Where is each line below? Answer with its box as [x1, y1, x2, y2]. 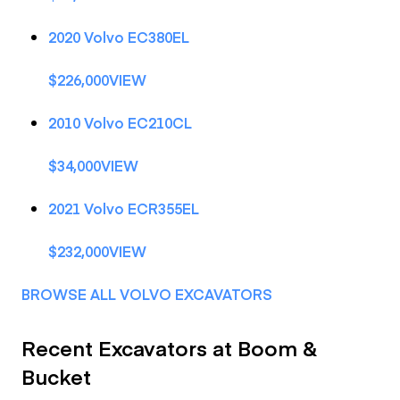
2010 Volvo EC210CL [48, 112, 192, 132]
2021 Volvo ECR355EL [48, 198, 199, 218]
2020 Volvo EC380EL [48, 27, 189, 46]
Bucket [21, 362, 91, 390]
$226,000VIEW [48, 70, 146, 89]
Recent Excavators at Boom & [21, 333, 317, 362]
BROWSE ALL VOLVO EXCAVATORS [21, 284, 272, 304]
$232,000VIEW [48, 241, 146, 261]
